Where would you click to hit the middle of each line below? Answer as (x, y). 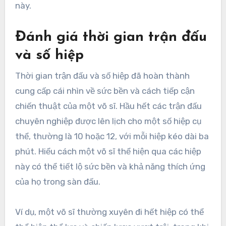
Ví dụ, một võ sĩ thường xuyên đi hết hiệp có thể (109, 212)
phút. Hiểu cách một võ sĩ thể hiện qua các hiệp (108, 151)
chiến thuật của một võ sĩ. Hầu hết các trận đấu (108, 106)
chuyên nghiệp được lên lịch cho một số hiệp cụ (108, 121)
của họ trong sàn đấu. (58, 181)
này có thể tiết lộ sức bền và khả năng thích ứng (110, 166)
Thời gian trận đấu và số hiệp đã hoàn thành (102, 75)
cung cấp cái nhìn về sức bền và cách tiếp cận (105, 91)
